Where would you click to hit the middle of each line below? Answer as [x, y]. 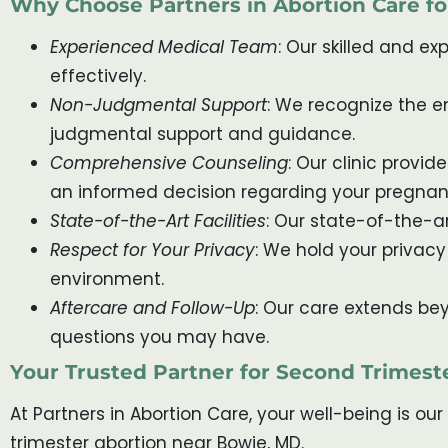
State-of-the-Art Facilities [158, 221]
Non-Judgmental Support [158, 105]
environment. [107, 279]
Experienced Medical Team [164, 47]
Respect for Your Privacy [152, 250]
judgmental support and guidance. [202, 134]
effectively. [98, 76]
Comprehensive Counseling [169, 163]
